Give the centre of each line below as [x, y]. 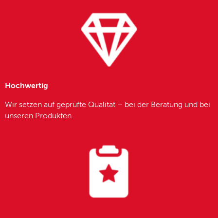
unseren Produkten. [39, 116]
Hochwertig [27, 86]
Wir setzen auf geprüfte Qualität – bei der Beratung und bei [108, 105]
